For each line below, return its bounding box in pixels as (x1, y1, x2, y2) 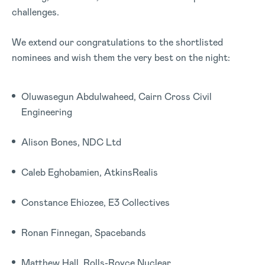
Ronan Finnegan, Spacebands (21, 227, 146, 239)
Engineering (21, 106, 72, 118)
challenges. (12, 6, 59, 18)
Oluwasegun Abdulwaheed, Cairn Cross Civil (21, 91, 212, 103)
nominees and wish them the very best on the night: (12, 51, 230, 64)
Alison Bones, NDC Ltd (21, 136, 121, 148)
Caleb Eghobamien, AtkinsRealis (21, 166, 158, 179)
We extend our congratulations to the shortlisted (12, 36, 223, 49)
